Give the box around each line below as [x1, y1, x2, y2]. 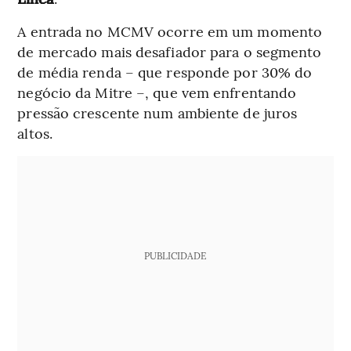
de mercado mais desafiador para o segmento [17, 41, 322, 61]
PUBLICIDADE [144, 248, 207, 262]
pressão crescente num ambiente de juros [17, 102, 298, 122]
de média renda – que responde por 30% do [17, 61, 313, 81]
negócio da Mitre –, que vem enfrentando [17, 81, 297, 102]
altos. [17, 122, 52, 143]
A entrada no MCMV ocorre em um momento [17, 20, 323, 41]
